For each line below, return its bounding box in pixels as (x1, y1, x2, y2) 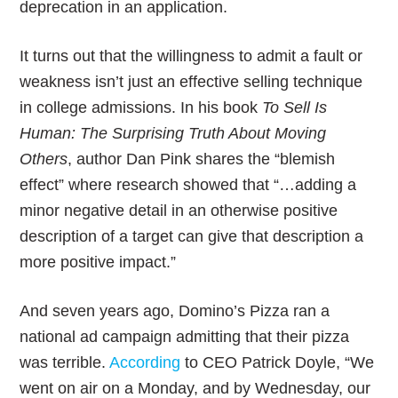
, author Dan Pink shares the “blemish (68, 150, 336, 168)
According (109, 354, 181, 371)
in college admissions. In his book (20, 99, 263, 116)
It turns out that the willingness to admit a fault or (20, 47, 363, 65)
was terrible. (20, 354, 110, 371)
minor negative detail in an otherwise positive (20, 202, 338, 219)
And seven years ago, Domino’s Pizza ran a (20, 302, 330, 320)
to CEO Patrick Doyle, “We (180, 354, 375, 371)
